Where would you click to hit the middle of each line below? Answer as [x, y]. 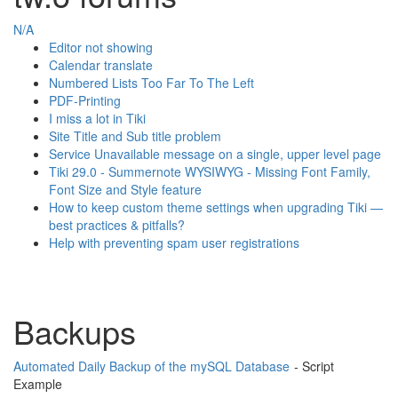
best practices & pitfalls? [117, 225]
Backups [75, 331]
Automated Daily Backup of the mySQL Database [151, 366]
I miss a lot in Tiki [97, 118]
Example [38, 384]
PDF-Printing [85, 100]
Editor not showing [101, 47]
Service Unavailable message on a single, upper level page [215, 154]
